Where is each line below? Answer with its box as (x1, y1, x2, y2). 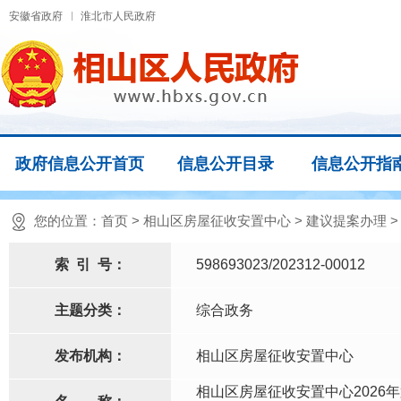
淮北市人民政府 (81, 10, 156, 22)
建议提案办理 (306, 213, 387, 228)
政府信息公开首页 (14, 155, 144, 173)
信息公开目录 (177, 155, 274, 173)
